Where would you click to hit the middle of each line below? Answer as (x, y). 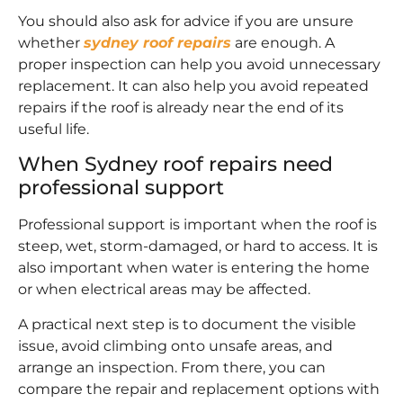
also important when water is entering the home (194, 268)
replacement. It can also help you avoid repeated (193, 85)
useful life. (54, 129)
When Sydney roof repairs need (175, 165)
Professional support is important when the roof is (197, 225)
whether (51, 42)
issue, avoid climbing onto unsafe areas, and (175, 345)
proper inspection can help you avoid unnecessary (199, 64)
